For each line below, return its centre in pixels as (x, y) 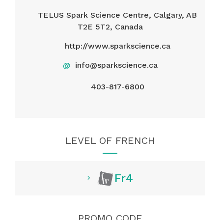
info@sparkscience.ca (116, 65)
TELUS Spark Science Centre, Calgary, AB (117, 15)
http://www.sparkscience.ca (117, 46)
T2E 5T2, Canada (110, 27)
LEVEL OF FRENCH (110, 140)
